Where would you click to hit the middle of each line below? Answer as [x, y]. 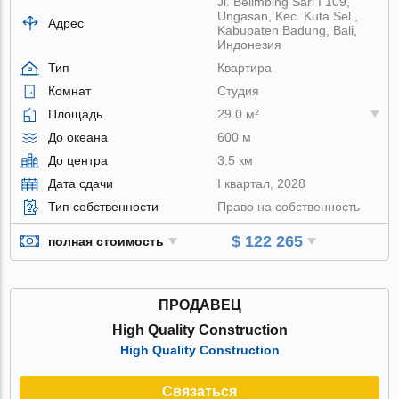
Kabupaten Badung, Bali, [288, 30]
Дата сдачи [81, 183]
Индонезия [250, 44]
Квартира [245, 67]
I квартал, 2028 [262, 183]
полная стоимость [106, 242]
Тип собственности [104, 206]
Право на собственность [289, 206]
